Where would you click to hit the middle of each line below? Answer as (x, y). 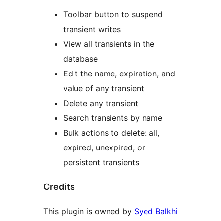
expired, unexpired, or (104, 148)
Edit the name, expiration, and (119, 74)
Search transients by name (113, 118)
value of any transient (104, 89)
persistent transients (101, 163)
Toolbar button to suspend (113, 15)
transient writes (92, 29)
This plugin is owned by (89, 211)
